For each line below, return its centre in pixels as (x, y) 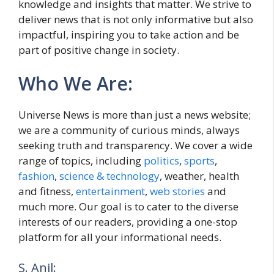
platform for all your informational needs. (120, 237)
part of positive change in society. (99, 50)
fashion (36, 176)
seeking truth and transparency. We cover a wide (135, 145)
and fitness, (47, 191)
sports (199, 161)
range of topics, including (81, 161)
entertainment (110, 191)
